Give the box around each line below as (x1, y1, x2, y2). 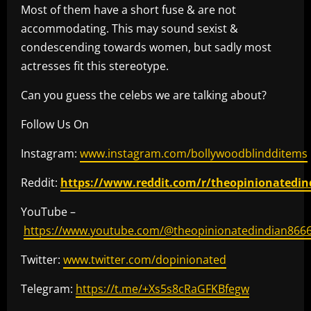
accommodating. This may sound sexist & (21, 21, 238, 37)
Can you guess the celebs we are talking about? (21, 87, 267, 103)
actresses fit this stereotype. (21, 58, 171, 74)
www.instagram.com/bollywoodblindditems (80, 146, 308, 162)
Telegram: (21, 281, 76, 297)
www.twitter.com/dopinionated (63, 252, 226, 268)
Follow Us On (21, 117, 89, 133)
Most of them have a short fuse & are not (21, 2, 236, 18)
